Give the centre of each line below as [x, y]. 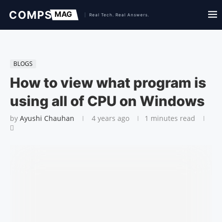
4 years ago [110, 118]
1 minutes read [170, 118]
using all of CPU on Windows [107, 101]
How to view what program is [108, 83]
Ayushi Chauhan [47, 118]
